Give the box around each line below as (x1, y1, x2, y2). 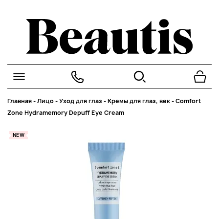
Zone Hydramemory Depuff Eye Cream (7, 109, 124, 117)
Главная (7, 97, 32, 105)
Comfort (175, 97, 201, 105)
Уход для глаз (59, 97, 102, 105)
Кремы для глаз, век (108, 97, 170, 105)
